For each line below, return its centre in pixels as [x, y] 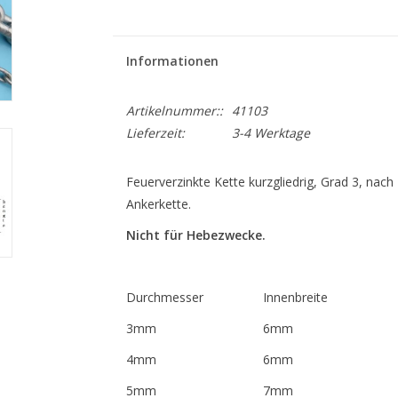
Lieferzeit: [155, 133]
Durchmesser [164, 297]
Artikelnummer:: [174, 111]
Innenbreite [295, 297]
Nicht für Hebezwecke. [195, 235]
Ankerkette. [158, 204]
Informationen [172, 61]
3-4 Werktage [271, 133]
